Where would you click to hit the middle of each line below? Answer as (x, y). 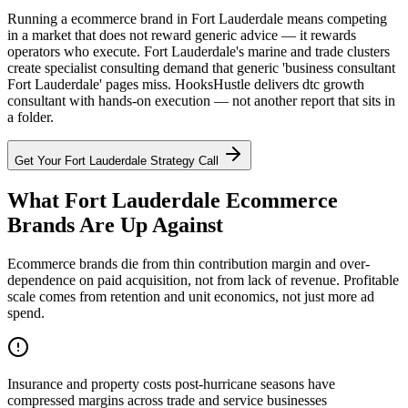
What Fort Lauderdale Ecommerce (173, 200)
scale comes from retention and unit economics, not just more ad (191, 296)
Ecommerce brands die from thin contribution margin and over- (189, 263)
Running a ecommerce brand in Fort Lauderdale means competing (197, 18)
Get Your (40, 160)
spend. (26, 312)
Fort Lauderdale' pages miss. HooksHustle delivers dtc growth (186, 84)
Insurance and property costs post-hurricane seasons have (171, 383)
